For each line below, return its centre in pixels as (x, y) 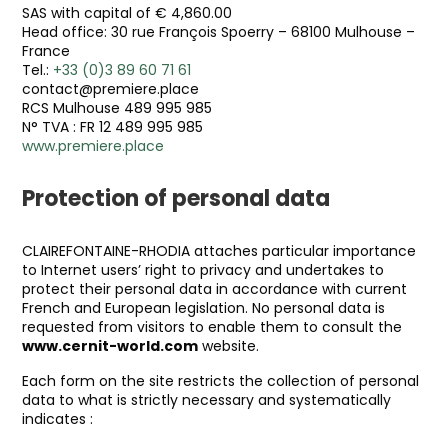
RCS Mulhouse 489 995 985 (117, 108)
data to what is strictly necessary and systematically (206, 400)
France (46, 51)
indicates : (57, 419)
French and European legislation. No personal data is (203, 308)
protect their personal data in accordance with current (214, 289)
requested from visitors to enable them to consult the (212, 327)
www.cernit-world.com (110, 346)
